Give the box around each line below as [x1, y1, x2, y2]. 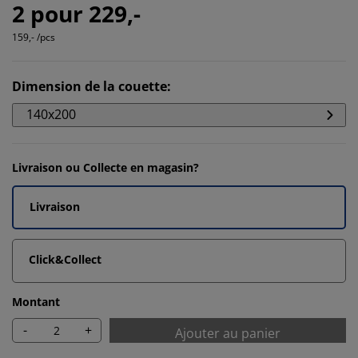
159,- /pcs [12, 30, 55, 44]
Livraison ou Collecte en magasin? [12, 159, 199, 175]
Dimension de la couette [12, 77, 167, 95]
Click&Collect [29, 251, 101, 267]
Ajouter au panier [175, 324, 280, 342]
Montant [12, 293, 60, 309]
